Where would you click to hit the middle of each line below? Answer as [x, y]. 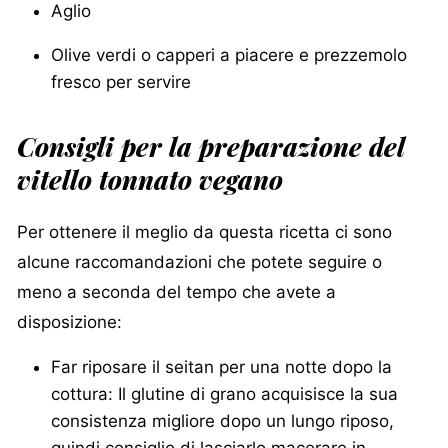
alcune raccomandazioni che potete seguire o [199, 262]
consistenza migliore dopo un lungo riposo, [222, 421]
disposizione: [69, 322]
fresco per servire [121, 81]
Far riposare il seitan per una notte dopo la [221, 367]
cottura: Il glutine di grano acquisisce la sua [224, 394]
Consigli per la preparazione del [211, 145]
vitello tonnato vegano [150, 178]
